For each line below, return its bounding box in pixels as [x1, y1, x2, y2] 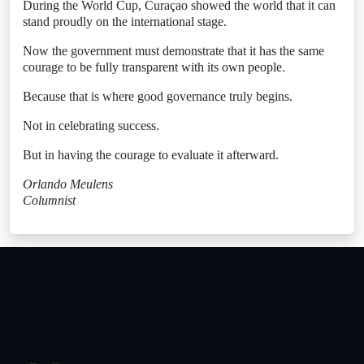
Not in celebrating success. [23, 119, 159, 132]
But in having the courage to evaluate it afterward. [23, 148, 279, 162]
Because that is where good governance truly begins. [23, 89, 292, 103]
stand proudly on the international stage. [23, 15, 227, 28]
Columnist [23, 193, 76, 207]
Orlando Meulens [23, 177, 113, 191]
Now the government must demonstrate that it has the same [23, 44, 324, 58]
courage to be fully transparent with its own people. [23, 60, 285, 74]
